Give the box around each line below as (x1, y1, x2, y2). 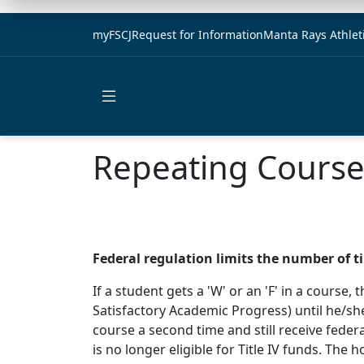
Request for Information (132, 27, 263, 42)
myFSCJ (93, 27, 132, 42)
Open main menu (108, 110, 215, 129)
